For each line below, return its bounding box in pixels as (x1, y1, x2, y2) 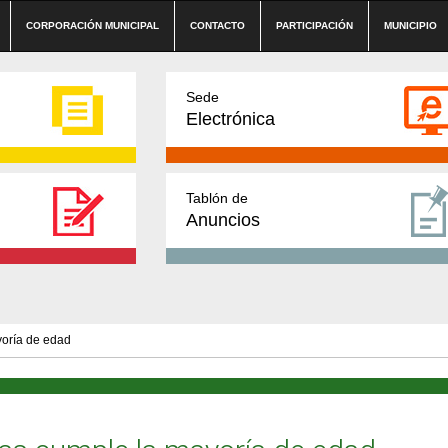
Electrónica (186, 109, 275, 129)
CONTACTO (190, 20, 245, 31)
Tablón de (186, 190, 248, 206)
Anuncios (186, 210, 260, 230)
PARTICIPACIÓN (276, 20, 353, 31)
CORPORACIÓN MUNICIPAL (26, 20, 159, 31)
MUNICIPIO (384, 20, 437, 31)
